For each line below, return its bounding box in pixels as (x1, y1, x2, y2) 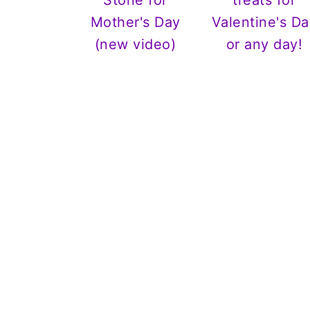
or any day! (226, 36, 303, 53)
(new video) (94, 36, 176, 53)
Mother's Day (90, 14, 181, 31)
